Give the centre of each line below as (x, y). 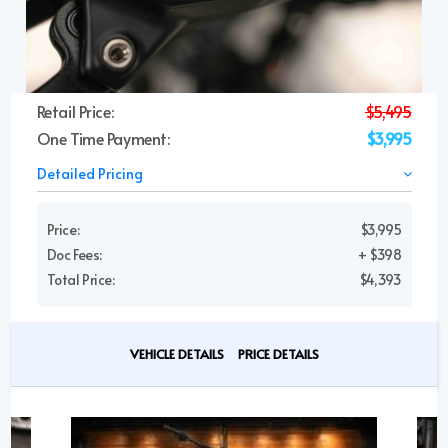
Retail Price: (75, 111)
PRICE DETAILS (278, 354)
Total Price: (80, 279)
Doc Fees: (74, 254)
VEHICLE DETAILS (176, 354)
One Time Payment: (103, 138)
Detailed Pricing (89, 173)
